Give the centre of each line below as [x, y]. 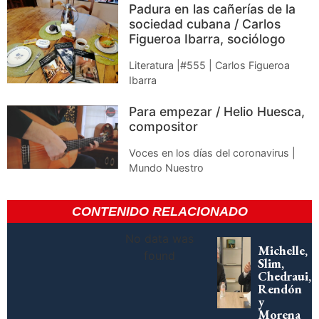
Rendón [279, 289]
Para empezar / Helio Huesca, [217, 112]
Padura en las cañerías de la [213, 9]
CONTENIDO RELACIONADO [159, 212]
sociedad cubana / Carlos [205, 24]
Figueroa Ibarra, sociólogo [208, 39]
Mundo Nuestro [167, 168]
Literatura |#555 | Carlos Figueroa [210, 66]
